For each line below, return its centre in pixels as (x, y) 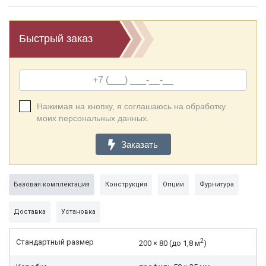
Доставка (30, 212)
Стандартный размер (55, 242)
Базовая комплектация (52, 185)
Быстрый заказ (56, 39)
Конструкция (126, 185)
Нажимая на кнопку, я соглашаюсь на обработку (131, 107)
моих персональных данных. (93, 118)
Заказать (140, 144)
